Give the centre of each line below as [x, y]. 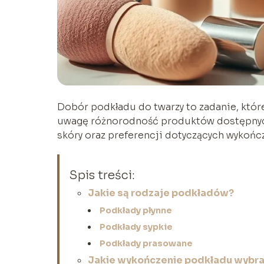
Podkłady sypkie [136, 227]
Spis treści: [102, 175]
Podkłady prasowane [146, 243]
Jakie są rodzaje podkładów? [161, 193]
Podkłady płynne [136, 210]
